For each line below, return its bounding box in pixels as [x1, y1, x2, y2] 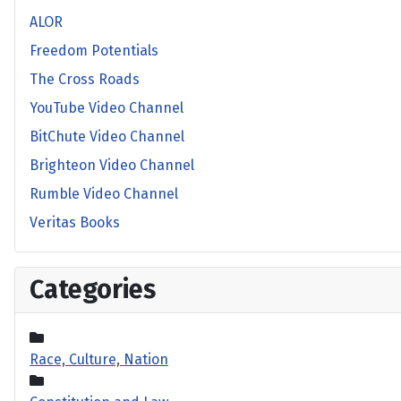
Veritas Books [30, 214, 120, 231]
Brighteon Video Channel [30, 157, 194, 174]
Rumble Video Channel [30, 185, 178, 202]
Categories [30, 274, 156, 305]
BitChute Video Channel [30, 128, 184, 145]
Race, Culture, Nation [30, 351, 168, 368]
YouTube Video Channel [30, 99, 183, 116]
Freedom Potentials [30, 42, 158, 59]
